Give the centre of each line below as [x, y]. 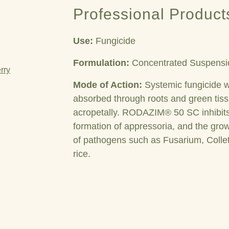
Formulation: [101, 63]
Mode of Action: [108, 85]
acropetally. [96, 112]
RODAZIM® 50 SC [161, 112]
